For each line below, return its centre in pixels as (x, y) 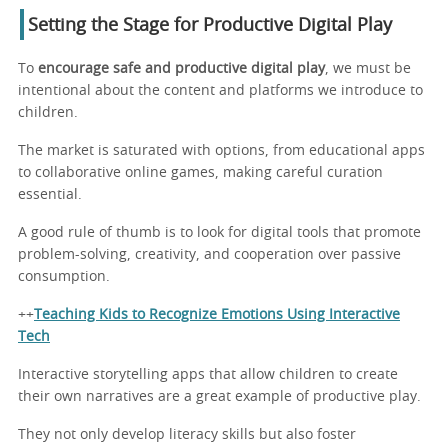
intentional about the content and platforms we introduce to (220, 90)
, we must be (368, 68)
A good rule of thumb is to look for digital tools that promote (219, 232)
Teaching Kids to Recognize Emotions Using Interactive (217, 314)
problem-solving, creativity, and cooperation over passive (209, 254)
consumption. (64, 276)
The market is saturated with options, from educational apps (221, 150)
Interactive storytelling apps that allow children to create (208, 374)
